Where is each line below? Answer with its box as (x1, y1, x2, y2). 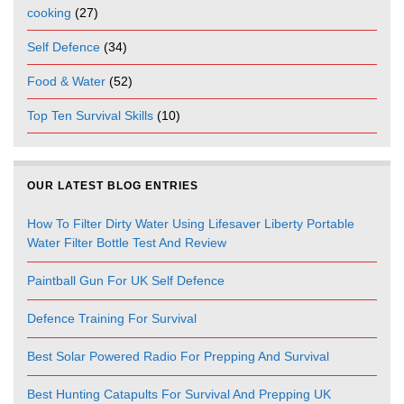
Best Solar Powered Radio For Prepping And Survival (27, 349, 329, 364)
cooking (27, 5, 71, 21)
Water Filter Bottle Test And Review (27, 235, 226, 251)
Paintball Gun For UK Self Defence (27, 273, 225, 289)
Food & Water (27, 74, 106, 89)
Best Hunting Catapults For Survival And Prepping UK (27, 387, 331, 402)
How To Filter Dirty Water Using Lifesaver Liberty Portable (27, 216, 354, 232)
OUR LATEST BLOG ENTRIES (27, 179, 198, 193)
